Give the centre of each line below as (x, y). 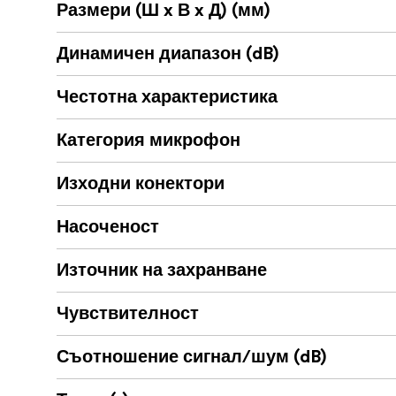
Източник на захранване (162, 271)
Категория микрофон (148, 141)
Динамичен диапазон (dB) (168, 54)
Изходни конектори (141, 184)
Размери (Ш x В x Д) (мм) (164, 11)
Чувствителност (128, 314)
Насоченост (108, 228)
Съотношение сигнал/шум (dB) (192, 358)
